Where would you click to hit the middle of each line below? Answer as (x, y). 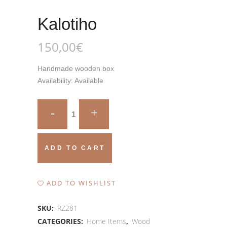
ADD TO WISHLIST (81, 183)
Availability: (56, 81)
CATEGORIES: (61, 221)
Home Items (106, 221)
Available (89, 81)
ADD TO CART (75, 148)
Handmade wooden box (76, 68)
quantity (51, 127)
